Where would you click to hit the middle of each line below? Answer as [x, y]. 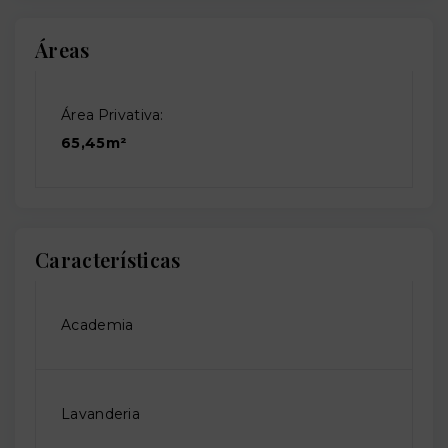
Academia [97, 324]
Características [108, 259]
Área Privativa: [112, 114]
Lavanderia [100, 413]
